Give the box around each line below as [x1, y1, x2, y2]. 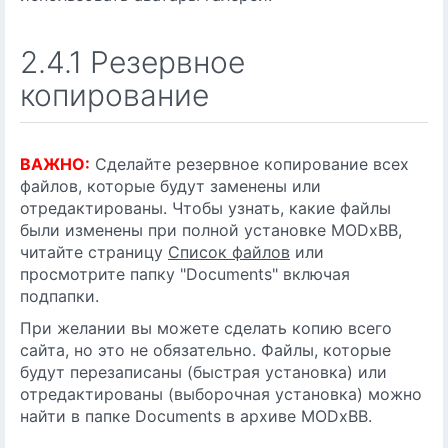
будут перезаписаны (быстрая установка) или [20, 362, 387, 382]
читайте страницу [20, 242, 168, 262]
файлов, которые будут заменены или [20, 176, 321, 196]
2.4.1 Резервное [20, 44, 245, 80]
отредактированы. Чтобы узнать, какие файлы [20, 198, 391, 218]
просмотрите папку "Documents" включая [20, 264, 350, 284]
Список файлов [168, 242, 290, 262]
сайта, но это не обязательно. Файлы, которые [20, 340, 391, 360]
